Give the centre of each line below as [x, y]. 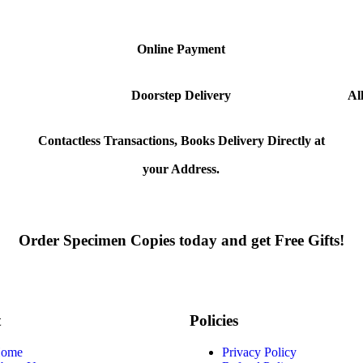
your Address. [181, 169]
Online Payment [181, 49]
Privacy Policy [259, 352]
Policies [214, 321]
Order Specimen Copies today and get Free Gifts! [181, 240]
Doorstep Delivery [181, 95]
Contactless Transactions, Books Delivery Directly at [181, 140]
